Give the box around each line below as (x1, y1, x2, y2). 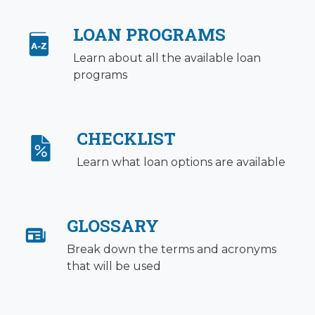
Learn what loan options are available (77, 155, 285, 169)
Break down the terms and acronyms (66, 243, 276, 257)
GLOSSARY (66, 214, 159, 238)
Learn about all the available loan (72, 51, 261, 65)
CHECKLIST (77, 127, 176, 150)
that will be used (66, 259, 161, 274)
